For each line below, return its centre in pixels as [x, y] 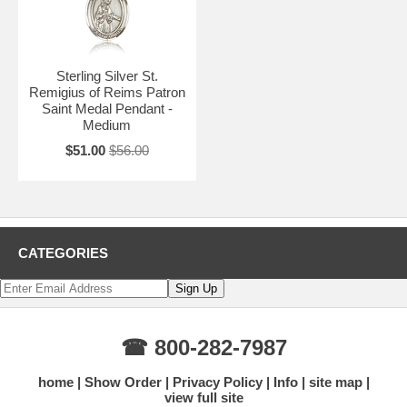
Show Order [123, 382]
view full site [203, 397]
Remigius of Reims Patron [107, 92]
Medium [107, 124]
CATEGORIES [63, 253]
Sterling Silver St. [107, 75]
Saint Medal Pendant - [107, 108]
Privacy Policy [217, 382]
